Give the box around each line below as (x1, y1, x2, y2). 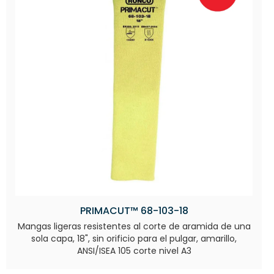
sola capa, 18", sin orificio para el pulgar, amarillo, (31, 232, 237, 245)
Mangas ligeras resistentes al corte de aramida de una (17, 220, 251, 232)
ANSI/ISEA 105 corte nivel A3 (76, 244, 191, 257)
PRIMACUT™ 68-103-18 (80, 203, 188, 218)
